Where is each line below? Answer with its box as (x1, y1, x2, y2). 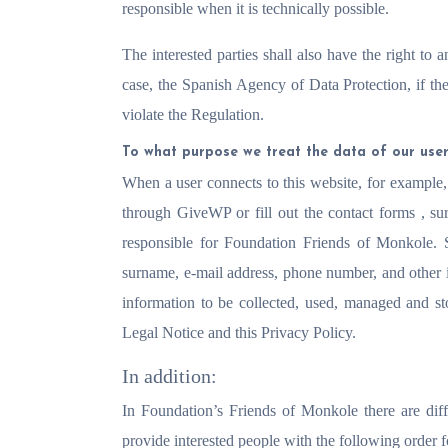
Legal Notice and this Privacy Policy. (122, 324, 356, 341)
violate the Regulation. (122, 106, 264, 123)
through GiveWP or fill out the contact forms (122, 204, 421, 221)
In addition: (122, 365, 217, 387)
